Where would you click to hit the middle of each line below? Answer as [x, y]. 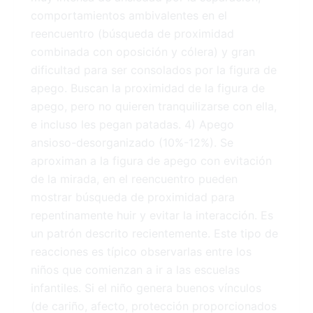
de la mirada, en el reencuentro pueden [134, 179]
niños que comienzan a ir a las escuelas [135, 270]
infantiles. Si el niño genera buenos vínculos [146, 288]
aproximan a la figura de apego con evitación [151, 161]
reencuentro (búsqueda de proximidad [132, 34]
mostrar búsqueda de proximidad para [133, 197]
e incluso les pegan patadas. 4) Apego [132, 125]
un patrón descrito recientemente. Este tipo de [154, 234]
